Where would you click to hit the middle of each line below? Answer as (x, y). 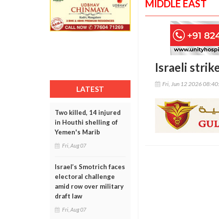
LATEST (90, 89)
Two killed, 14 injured (88, 112)
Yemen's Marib (77, 132)
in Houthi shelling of (86, 122)
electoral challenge (85, 176)
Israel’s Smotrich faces (90, 167)
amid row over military (89, 186)
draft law (68, 196)
